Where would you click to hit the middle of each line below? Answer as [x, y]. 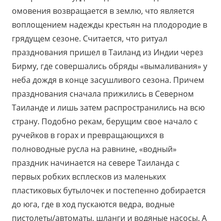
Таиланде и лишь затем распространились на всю [108, 108]
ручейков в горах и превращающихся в [88, 135]
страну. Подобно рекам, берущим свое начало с [105, 122]
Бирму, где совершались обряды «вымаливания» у [110, 66]
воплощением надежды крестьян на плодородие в [110, 25]
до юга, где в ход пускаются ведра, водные [93, 204]
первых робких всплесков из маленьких [89, 177]
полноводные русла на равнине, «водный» [94, 149]
